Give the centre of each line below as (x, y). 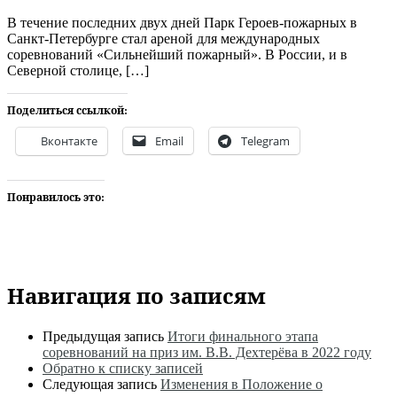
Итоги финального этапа (243, 337)
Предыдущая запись (103, 337)
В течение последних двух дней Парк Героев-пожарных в (182, 22)
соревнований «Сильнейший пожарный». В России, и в (177, 54)
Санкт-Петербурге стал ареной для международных (163, 38)
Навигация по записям (136, 296)
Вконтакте (69, 140)
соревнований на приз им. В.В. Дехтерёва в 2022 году (207, 353)
